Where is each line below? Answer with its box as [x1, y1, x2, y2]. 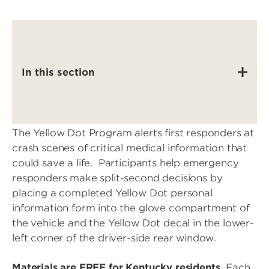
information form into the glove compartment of [12, 202, 250, 214]
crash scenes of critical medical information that [12, 142, 247, 154]
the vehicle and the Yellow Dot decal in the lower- [12, 217, 254, 229]
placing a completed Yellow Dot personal [12, 187, 213, 199]
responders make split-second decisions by [12, 172, 223, 184]
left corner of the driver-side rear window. [12, 232, 219, 244]
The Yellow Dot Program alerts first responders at [12, 127, 255, 139]
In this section [22, 66, 95, 78]
